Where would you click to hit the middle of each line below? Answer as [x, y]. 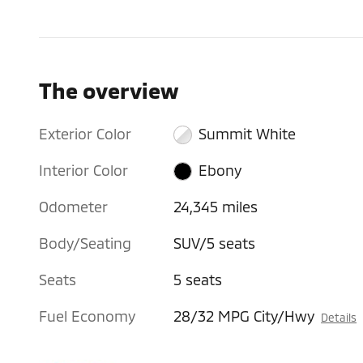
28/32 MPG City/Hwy [244, 316]
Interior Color [83, 170]
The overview [109, 90]
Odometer [73, 206]
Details [339, 317]
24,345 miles [216, 206]
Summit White [247, 133]
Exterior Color [85, 133]
